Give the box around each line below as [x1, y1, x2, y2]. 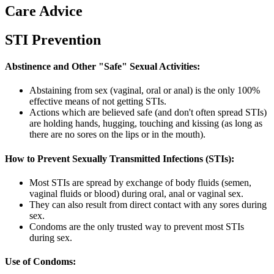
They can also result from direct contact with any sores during [29, 199, 267, 210]
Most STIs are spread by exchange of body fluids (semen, [29, 177, 251, 188]
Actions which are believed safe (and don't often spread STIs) [29, 107, 267, 118]
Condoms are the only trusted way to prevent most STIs [29, 221, 244, 232]
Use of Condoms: [5, 256, 76, 267]
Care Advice [5, 2, 83, 19]
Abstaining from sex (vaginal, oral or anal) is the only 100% [29, 85, 260, 96]
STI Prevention [5, 31, 101, 48]
